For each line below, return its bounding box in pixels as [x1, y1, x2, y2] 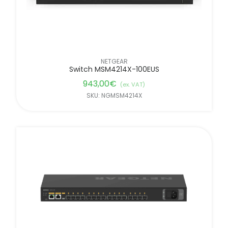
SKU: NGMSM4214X [86, 91, 142, 100]
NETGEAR [100, 56, 128, 66]
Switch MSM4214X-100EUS [69, 64, 159, 74]
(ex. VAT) [120, 80, 145, 89]
